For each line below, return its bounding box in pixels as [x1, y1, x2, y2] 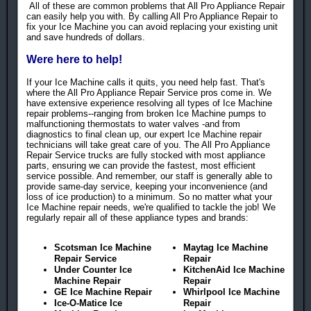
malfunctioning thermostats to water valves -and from [26, 119, 240, 130]
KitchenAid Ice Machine [183, 264, 285, 276]
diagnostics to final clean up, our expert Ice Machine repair [26, 129, 262, 140]
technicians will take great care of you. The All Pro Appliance [26, 140, 270, 151]
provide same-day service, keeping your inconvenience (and [26, 181, 267, 192]
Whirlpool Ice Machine [183, 287, 280, 298]
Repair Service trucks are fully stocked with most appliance [26, 150, 265, 161]
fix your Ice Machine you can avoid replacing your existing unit [26, 22, 278, 33]
